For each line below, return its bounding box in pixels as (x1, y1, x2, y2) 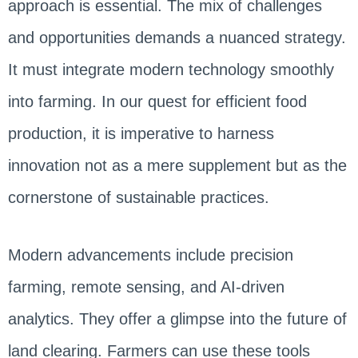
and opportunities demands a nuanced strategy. (7, 28, 346, 46)
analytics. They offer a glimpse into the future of (7, 309, 347, 328)
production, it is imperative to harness (7, 124, 274, 142)
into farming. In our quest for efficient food (7, 92, 307, 110)
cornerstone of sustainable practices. (7, 188, 269, 206)
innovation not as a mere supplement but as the (7, 156, 347, 174)
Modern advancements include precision (7, 245, 293, 264)
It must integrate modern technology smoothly (7, 60, 334, 78)
